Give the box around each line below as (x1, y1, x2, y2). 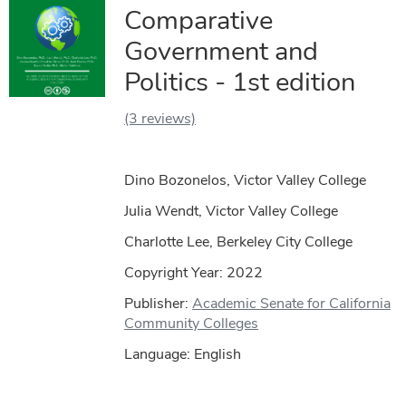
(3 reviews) (124, 108, 197, 129)
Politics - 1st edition (124, 63, 356, 100)
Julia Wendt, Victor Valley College (124, 200, 339, 221)
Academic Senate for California (192, 293, 391, 314)
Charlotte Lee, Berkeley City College (124, 231, 353, 252)
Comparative (124, 2, 274, 38)
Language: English (124, 343, 242, 364)
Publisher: (124, 293, 193, 314)
